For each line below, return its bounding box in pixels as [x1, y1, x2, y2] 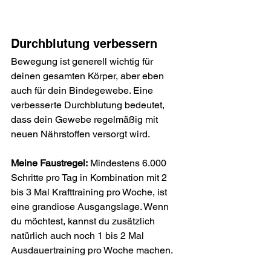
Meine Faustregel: [11, 157, 88, 169]
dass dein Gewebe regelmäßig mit [11, 113, 160, 125]
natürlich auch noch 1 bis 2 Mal [11, 229, 146, 241]
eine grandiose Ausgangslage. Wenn [11, 200, 171, 212]
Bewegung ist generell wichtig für [11, 55, 155, 67]
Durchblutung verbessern [11, 36, 157, 51]
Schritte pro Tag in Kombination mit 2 [11, 171, 169, 183]
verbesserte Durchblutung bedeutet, [11, 99, 167, 111]
